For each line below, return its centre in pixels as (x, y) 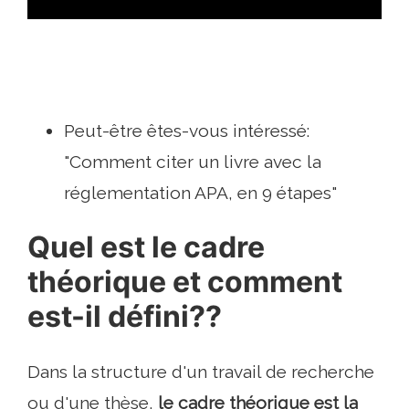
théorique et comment (185, 282)
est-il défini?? (125, 317)
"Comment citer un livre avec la (193, 162)
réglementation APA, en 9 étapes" (200, 193)
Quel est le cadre (146, 247)
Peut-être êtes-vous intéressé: (187, 131)
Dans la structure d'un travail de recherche (201, 372)
